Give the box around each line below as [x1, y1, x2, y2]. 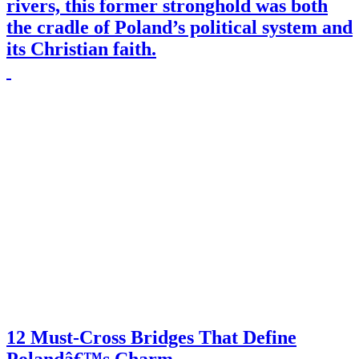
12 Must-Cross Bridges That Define [6, 327, 296, 349]
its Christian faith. [6, 38, 156, 60]
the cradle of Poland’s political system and [6, 17, 353, 38]
